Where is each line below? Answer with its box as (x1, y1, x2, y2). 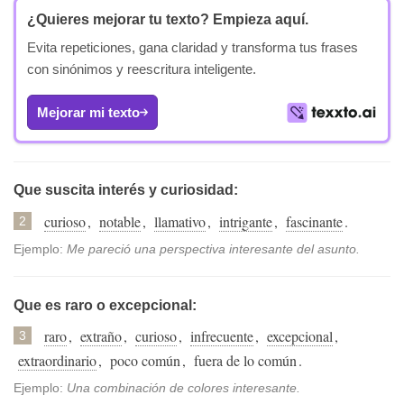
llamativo (154, 211, 206, 231)
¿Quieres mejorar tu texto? (27, 12, 209, 28)
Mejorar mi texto (37, 105, 140, 121)
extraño (80, 326, 122, 346)
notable (99, 211, 141, 231)
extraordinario (18, 351, 96, 371)
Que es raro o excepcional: (14, 297, 197, 313)
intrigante (219, 211, 272, 231)
